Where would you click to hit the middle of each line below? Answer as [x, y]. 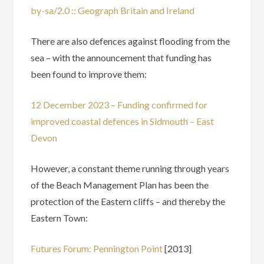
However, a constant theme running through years [130, 169]
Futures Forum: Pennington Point [97, 249]
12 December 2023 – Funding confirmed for [119, 105]
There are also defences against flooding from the [131, 41]
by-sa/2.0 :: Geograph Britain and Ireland [113, 11]
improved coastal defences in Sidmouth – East [123, 121]
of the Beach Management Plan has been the [120, 185]
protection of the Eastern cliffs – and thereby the [128, 202]
